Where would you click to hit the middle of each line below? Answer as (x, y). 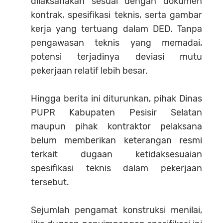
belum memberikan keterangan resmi (116, 140)
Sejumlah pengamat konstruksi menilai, (116, 210)
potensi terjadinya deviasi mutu (116, 56)
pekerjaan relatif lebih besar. (89, 70)
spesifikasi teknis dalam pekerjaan (116, 168)
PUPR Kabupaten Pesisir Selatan (116, 112)
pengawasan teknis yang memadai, (116, 43)
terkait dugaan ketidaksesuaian (116, 154)
